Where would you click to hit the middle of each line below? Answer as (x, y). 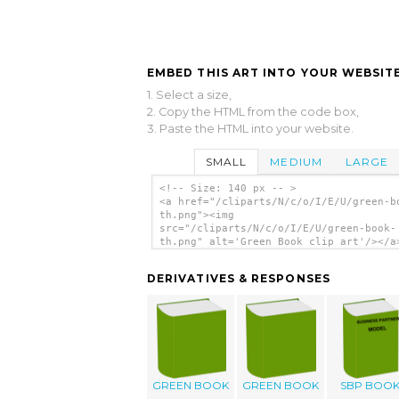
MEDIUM (296, 161)
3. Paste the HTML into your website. (250, 128)
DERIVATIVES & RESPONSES (239, 279)
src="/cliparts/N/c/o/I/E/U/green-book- (277, 229)
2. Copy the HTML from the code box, (253, 111)
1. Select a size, (189, 94)
